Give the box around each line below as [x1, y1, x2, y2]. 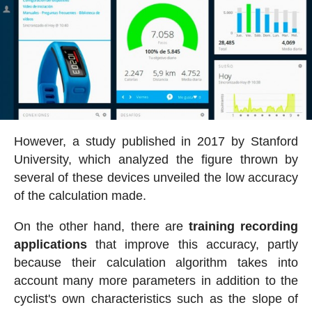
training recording [189, 219, 299, 233]
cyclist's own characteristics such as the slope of [13, 291, 299, 306]
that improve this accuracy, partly [86, 237, 299, 251]
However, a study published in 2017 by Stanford [13, 134, 299, 148]
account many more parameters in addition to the [13, 273, 299, 288]
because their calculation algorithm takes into [13, 255, 299, 270]
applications [13, 237, 87, 251]
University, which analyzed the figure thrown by [13, 152, 299, 166]
